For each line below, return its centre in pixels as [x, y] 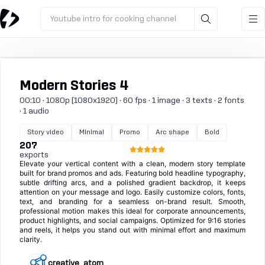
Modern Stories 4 [74, 86]
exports [34, 155]
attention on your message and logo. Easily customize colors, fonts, [132, 192]
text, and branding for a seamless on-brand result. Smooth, [132, 201]
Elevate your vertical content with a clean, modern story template [132, 164]
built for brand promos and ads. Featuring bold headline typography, [132, 173]
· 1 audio [34, 111]
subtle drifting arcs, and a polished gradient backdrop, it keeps [132, 182]
